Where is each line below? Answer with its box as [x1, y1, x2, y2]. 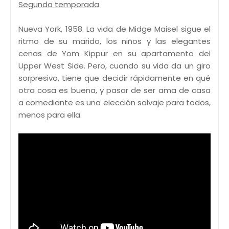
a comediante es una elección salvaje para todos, [18, 97, 211, 108]
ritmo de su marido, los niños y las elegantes [18, 36, 211, 47]
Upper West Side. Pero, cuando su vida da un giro [18, 60, 211, 72]
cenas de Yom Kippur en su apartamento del [18, 48, 211, 59]
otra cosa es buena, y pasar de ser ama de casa [18, 85, 211, 96]
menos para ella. [18, 109, 82, 121]
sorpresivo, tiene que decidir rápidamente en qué [18, 73, 211, 84]
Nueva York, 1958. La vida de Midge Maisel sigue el [18, 24, 211, 35]
